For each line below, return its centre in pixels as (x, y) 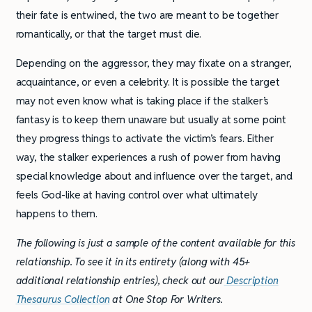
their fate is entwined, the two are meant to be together (147, 15)
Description (251, 281)
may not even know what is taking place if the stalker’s (142, 101)
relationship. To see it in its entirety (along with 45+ (133, 262)
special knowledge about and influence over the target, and (154, 176)
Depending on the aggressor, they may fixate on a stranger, (154, 63)
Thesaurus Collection (63, 299)
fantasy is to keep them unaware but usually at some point (151, 120)
